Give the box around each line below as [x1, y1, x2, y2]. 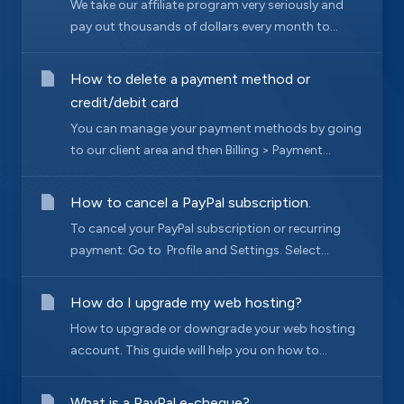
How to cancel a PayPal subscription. [70, 193, 311, 211]
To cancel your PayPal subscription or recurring [70, 220, 341, 236]
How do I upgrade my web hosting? [70, 293, 302, 311]
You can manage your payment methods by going [70, 120, 362, 136]
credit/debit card [70, 93, 179, 111]
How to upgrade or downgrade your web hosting [70, 320, 355, 336]
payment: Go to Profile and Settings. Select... [70, 242, 329, 258]
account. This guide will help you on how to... [70, 342, 327, 358]
